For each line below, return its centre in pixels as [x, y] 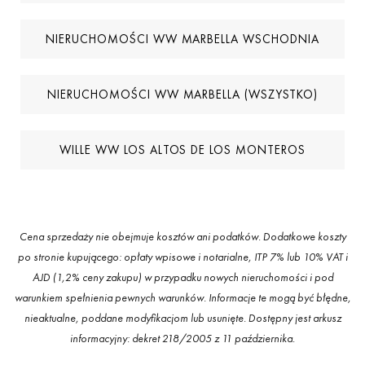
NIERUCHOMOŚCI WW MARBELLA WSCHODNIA [182, 39]
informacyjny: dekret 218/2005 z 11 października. [182, 338]
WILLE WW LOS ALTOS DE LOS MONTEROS [182, 150]
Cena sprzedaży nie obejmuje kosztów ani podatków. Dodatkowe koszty [182, 236]
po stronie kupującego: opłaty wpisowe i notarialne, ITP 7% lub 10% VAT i [182, 257]
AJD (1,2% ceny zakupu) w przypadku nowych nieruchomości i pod [182, 277]
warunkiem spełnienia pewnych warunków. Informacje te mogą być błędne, [182, 297]
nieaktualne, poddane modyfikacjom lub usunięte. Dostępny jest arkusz [182, 318]
